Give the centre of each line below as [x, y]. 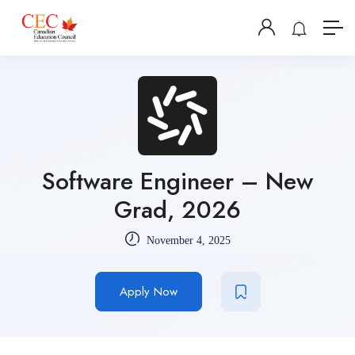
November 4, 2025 [187, 240]
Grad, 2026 [177, 210]
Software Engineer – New [177, 181]
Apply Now [148, 292]
